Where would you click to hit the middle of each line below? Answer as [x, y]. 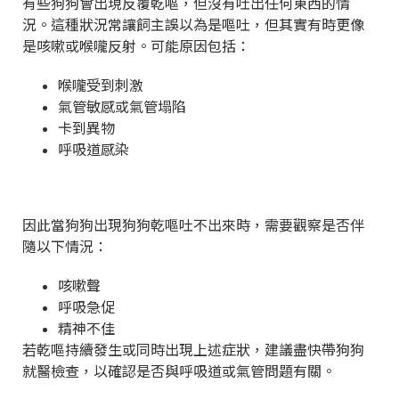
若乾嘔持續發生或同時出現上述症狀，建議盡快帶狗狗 [193, 349]
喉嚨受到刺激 [101, 84]
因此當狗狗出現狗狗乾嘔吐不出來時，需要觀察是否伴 [193, 224]
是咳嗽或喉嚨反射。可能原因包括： [136, 45]
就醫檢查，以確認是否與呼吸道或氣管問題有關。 [179, 370]
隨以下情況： [65, 245]
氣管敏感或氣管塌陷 [122, 106]
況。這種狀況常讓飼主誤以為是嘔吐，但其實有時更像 [193, 24]
